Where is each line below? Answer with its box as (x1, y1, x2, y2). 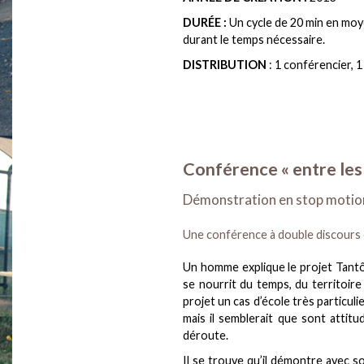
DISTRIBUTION (183, 58, 269, 72)
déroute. (183, 327, 228, 342)
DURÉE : (183, 15, 227, 30)
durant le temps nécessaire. (183, 32, 325, 47)
